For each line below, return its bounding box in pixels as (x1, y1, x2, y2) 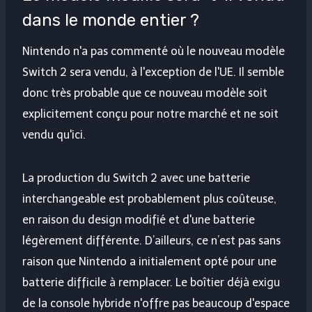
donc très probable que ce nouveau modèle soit (22, 86, 267, 100)
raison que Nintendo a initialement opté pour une (22, 255, 276, 269)
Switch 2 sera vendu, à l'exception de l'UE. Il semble (22, 65, 284, 79)
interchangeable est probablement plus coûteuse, (22, 192, 276, 206)
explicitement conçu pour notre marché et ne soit (22, 107, 279, 121)
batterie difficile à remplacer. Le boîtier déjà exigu (22, 276, 280, 290)
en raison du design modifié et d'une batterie (22, 213, 255, 227)
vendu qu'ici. (22, 128, 86, 142)
